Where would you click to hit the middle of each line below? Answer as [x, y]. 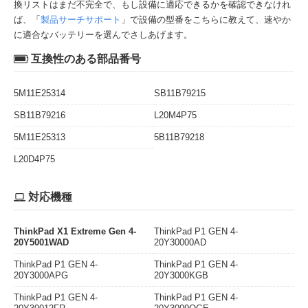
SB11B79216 [40, 115]
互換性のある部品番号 [86, 59]
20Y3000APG [41, 276]
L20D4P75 [34, 159]
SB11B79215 [180, 93]
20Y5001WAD [41, 243]
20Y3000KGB [181, 276]
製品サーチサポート [81, 20]
